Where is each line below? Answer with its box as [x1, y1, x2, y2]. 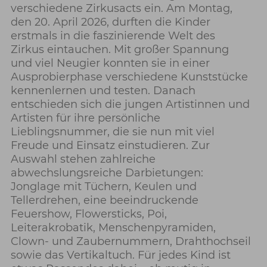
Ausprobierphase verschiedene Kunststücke [10, 70, 248, 84]
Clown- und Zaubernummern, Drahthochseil [10, 235, 251, 249]
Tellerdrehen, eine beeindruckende [10, 194, 198, 207]
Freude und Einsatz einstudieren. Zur [10, 139, 210, 153]
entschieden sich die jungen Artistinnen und [10, 98, 250, 111]
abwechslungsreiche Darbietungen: [10, 166, 203, 180]
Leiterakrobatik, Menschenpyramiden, [10, 221, 216, 235]
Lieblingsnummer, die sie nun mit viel [10, 125, 215, 139]
